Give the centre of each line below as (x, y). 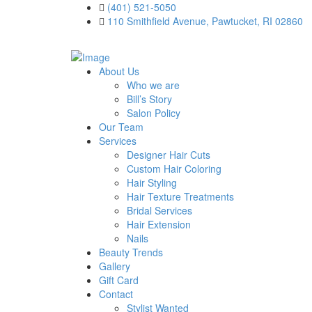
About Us (119, 71)
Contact (116, 294)
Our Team (121, 127)
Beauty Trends (131, 252)
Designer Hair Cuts (169, 155)
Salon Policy (154, 113)
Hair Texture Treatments (180, 197)
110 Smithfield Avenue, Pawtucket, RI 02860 (205, 21)
